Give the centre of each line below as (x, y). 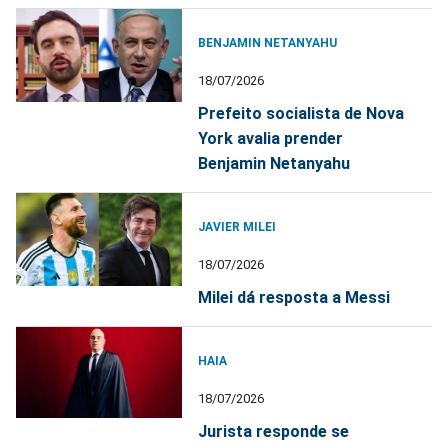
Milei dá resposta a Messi (294, 297)
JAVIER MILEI (237, 226)
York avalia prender (271, 138)
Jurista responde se (274, 431)
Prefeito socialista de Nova (301, 113)
